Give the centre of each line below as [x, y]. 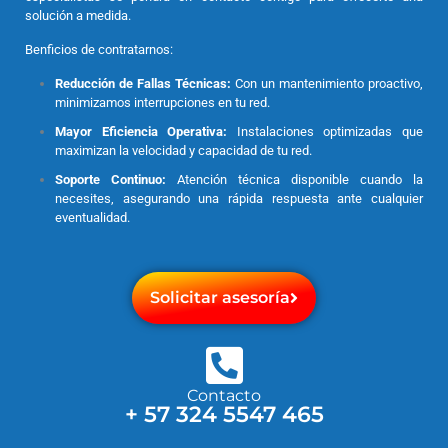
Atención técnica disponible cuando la [294, 180]
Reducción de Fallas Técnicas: [143, 84]
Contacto [224, 396]
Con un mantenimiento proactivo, [327, 84]
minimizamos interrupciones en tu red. [162, 103]
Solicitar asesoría [220, 298]
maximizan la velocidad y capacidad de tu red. [183, 151]
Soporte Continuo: [110, 180]
